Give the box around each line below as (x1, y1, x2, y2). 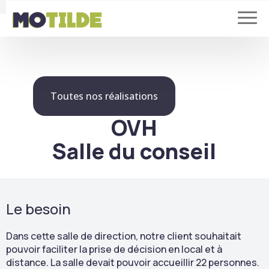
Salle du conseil (52, 136, 217, 166)
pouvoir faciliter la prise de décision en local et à (6, 243, 222, 256)
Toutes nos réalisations (50, 89, 158, 103)
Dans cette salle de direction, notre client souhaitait (6, 229, 241, 243)
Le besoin (6, 199, 71, 219)
